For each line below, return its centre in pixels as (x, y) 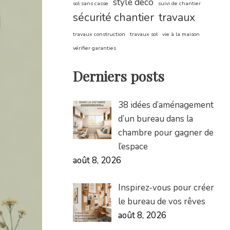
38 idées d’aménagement (166, 105)
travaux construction (99, 34)
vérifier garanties (94, 48)
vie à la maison (181, 34)
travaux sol (144, 34)
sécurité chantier (113, 18)
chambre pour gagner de (166, 133)
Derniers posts (119, 76)
